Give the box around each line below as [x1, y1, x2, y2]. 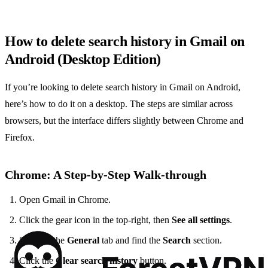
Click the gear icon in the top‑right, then [19, 215, 172, 226]
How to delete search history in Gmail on [5, 33, 245, 50]
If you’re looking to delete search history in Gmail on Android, [5, 82, 240, 93]
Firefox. [5, 132, 35, 143]
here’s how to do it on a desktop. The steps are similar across [5, 99, 233, 109]
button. [138, 255, 166, 266]
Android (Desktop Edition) [5, 51, 162, 68]
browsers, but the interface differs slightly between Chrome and [5, 115, 243, 126]
